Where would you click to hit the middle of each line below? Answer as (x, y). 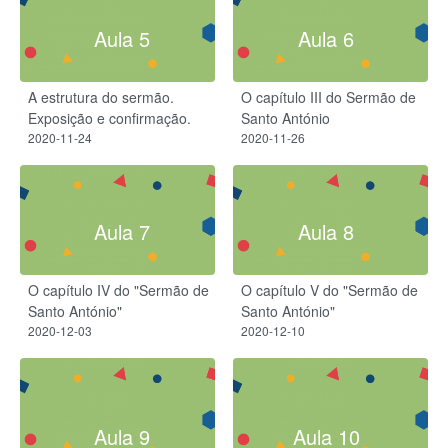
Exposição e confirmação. (109, 117)
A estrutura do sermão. (101, 96)
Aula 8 (326, 232)
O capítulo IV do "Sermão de (118, 290)
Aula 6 (326, 38)
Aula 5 (122, 38)
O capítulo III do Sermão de (328, 96)
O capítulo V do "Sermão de (329, 290)
